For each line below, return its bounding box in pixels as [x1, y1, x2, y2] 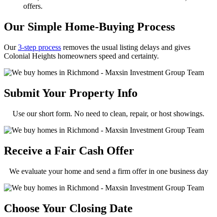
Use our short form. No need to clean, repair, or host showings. [13, 109, 204, 118]
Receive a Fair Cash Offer [4, 144, 134, 157]
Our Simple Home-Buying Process [4, 20, 175, 33]
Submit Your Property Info [4, 87, 138, 100]
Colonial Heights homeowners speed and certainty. [4, 52, 159, 61]
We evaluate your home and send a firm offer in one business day [9, 167, 208, 175]
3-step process [18, 43, 61, 52]
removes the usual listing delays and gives [61, 43, 190, 52]
